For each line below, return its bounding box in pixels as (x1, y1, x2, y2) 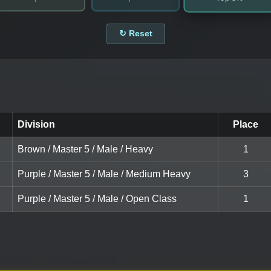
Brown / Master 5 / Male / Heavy (18, 144, 153, 155)
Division (18, 119, 55, 130)
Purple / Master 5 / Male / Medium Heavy (18, 169, 191, 180)
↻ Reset (119, 29, 152, 39)
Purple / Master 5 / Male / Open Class (18, 194, 177, 204)
